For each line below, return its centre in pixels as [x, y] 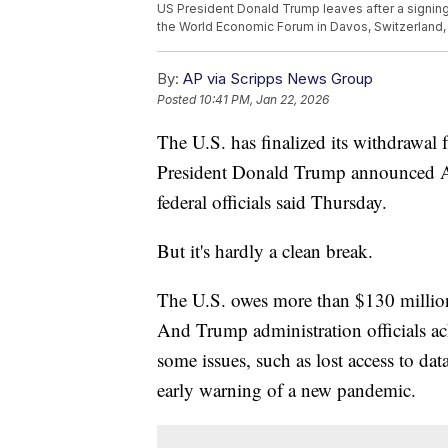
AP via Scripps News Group [278, 79]
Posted [178, 100]
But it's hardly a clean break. [265, 251]
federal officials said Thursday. [272, 202]
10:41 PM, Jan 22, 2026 [264, 100]
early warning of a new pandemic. [286, 390]
